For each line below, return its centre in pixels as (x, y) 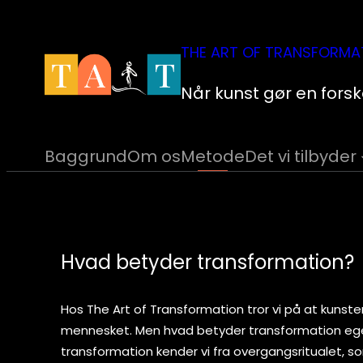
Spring (32, 19)
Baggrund (86, 156)
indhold (36, 76)
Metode (213, 156)
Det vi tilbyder (301, 156)
